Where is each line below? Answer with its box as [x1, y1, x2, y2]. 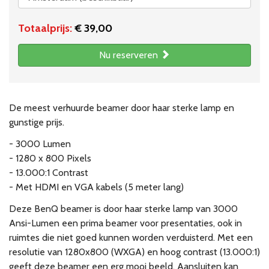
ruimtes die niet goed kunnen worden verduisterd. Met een [9, 232, 253, 244]
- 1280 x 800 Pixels [9, 153, 91, 165]
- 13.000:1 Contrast [9, 167, 88, 179]
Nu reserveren [99, 49, 160, 61]
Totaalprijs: [18, 22, 74, 35]
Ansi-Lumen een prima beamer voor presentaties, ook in [9, 217, 242, 229]
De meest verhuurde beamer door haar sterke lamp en [9, 102, 234, 114]
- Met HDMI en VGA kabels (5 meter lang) [9, 181, 184, 193]
